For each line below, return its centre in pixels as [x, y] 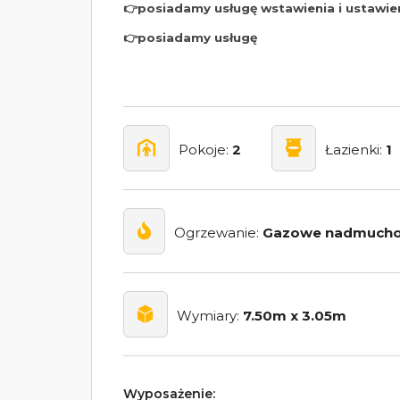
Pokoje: [205, 150]
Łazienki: [355, 150]
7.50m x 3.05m [295, 316]
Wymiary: [210, 316]
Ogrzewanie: [218, 233]
